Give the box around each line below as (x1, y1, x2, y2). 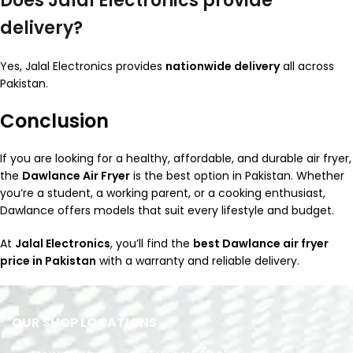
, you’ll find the (110, 236, 193, 252)
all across (280, 58, 334, 75)
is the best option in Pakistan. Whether (130, 168, 344, 184)
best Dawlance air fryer (193, 236, 329, 252)
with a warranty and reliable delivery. (96, 253, 299, 269)
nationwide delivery (165, 58, 280, 75)
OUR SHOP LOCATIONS (12, 314, 157, 333)
